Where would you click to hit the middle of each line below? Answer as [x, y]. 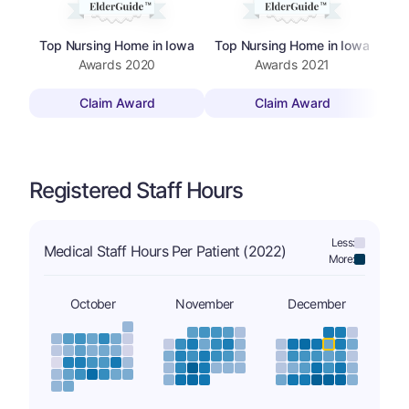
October [92, 303]
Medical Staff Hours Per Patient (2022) [165, 251]
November [204, 303]
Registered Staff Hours [136, 190]
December [316, 303]
